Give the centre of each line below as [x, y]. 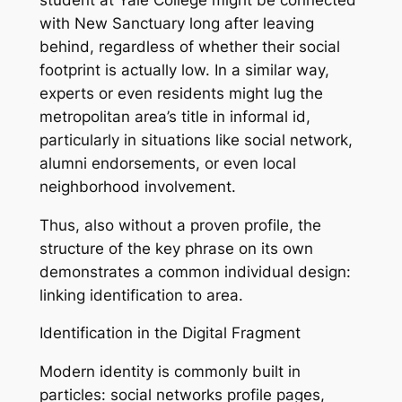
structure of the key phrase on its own [176, 248]
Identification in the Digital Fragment [170, 333]
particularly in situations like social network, [196, 140]
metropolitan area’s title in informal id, [175, 116]
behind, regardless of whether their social [189, 46]
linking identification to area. [141, 295]
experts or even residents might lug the [181, 93]
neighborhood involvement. [137, 186]
